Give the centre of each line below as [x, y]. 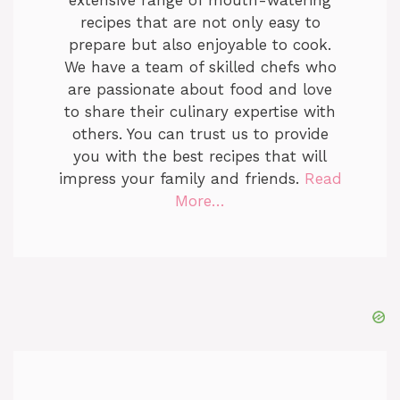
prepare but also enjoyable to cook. [200, 45]
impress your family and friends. [181, 179]
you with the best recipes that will [200, 157]
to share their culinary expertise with [200, 112]
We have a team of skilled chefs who [200, 67]
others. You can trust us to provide [200, 134]
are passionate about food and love [200, 90]
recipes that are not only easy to [200, 23]
